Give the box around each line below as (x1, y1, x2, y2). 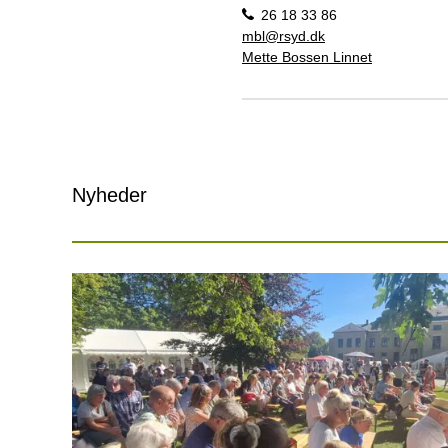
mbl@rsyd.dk (242, 27, 325, 44)
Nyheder (72, 183, 147, 206)
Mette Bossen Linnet (242, 48, 372, 65)
